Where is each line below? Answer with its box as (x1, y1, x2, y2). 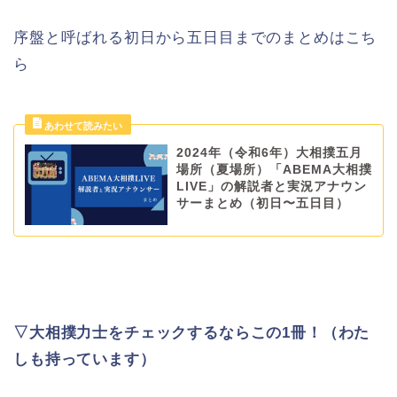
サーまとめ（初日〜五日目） (175, 197, 349, 211)
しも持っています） (13, 350, 156, 368)
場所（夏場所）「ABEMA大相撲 (175, 163, 372, 177)
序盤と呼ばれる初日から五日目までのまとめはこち (13, 29, 378, 47)
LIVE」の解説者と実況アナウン (175, 180, 367, 194)
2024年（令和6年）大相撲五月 (175, 146, 362, 160)
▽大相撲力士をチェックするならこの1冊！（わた (13, 323, 370, 341)
